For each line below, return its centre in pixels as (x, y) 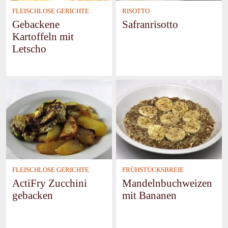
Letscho (30, 48)
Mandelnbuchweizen (167, 183)
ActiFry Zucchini (50, 183)
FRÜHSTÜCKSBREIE (153, 170)
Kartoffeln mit (43, 36)
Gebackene (36, 24)
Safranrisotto (150, 24)
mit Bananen (150, 195)
